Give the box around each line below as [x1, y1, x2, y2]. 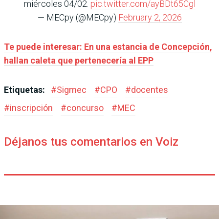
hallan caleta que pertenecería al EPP [4, 55, 153, 66]
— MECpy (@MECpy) [37, 12, 118, 23]
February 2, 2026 [118, 12, 182, 23]
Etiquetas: [4, 85, 47, 95]
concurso [66, 103, 104, 113]
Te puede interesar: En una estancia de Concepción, [4, 42, 212, 52]
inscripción [10, 103, 53, 113]
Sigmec [57, 85, 87, 95]
